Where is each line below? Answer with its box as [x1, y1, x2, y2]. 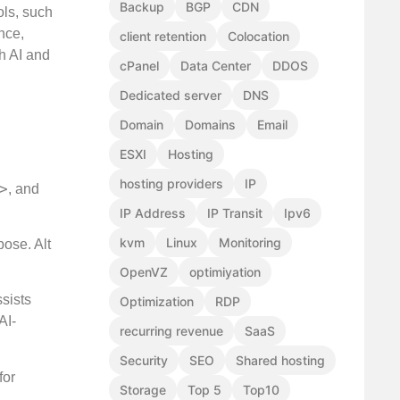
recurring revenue [120, 323, 223, 339]
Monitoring [219, 235, 281, 251]
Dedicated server [120, 87, 221, 104]
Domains [185, 117, 236, 133]
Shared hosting [236, 353, 325, 369]
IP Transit [207, 205, 262, 221]
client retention [120, 29, 206, 45]
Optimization [120, 294, 194, 310]
